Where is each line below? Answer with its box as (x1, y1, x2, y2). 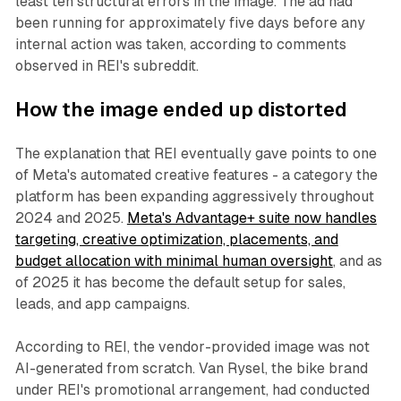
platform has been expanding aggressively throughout (14, 188, 374, 206)
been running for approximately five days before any (14, 14, 365, 32)
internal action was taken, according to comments (14, 36, 346, 54)
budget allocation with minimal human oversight (14, 252, 333, 270)
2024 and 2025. (14, 209, 127, 227)
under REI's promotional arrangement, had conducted (14, 381, 370, 399)
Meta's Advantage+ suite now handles (126, 209, 377, 227)
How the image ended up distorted (14, 98, 347, 122)
